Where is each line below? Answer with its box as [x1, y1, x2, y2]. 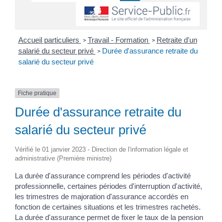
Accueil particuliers [18, 36, 81, 45]
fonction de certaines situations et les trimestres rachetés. [15, 203, 201, 212]
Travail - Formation [87, 36, 150, 45]
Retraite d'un [156, 36, 197, 45]
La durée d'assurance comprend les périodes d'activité [15, 171, 191, 180]
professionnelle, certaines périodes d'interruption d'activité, [15, 182, 202, 191]
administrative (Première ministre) [15, 155, 111, 163]
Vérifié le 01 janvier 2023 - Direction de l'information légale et [15, 146, 188, 154]
